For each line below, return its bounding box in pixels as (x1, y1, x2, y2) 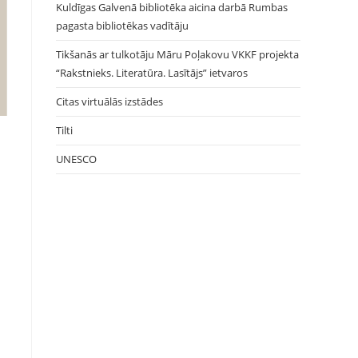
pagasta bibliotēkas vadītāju (56, 18, 189, 33)
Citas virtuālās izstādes (56, 94, 163, 109)
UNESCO (56, 152, 97, 166)
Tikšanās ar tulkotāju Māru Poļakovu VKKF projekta (56, 47, 299, 62)
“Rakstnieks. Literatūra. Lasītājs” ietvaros (56, 66, 248, 80)
